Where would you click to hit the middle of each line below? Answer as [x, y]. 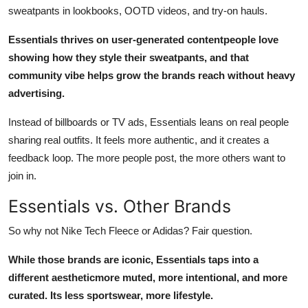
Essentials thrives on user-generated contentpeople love [143, 39]
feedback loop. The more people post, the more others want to [147, 157]
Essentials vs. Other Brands [120, 206]
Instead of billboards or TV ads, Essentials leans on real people [148, 122]
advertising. [36, 93]
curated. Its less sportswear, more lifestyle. [111, 295]
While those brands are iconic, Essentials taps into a [133, 259]
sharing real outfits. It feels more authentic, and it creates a [139, 140]
